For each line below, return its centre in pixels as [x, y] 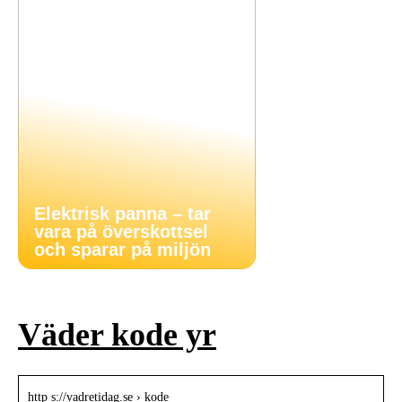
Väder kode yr [117, 335]
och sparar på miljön [122, 249]
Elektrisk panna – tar [122, 214]
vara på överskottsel [121, 232]
